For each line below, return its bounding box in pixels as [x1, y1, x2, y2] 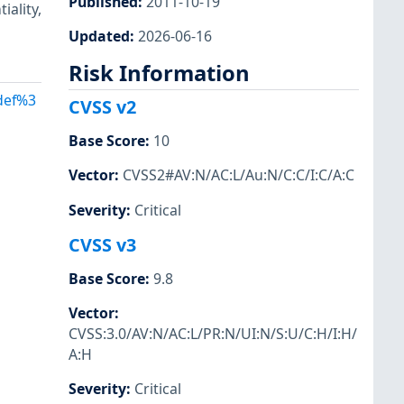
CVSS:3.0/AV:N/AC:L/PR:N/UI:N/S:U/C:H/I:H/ [69, 323, 357, 344]
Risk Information [69, 58, 250, 87]
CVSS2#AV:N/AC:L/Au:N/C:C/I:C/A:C [123, 165, 354, 186]
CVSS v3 [69, 232, 136, 257]
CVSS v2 [69, 95, 136, 120]
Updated [69, 25, 130, 46]
